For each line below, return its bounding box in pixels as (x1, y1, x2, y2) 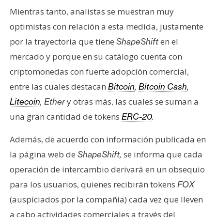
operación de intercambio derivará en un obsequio (10, 163, 205, 175)
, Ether (40, 96, 65, 107)
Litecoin (10, 96, 40, 107)
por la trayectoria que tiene (10, 35, 116, 47)
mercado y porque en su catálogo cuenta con (10, 50, 182, 62)
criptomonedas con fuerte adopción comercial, (10, 65, 189, 77)
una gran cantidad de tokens (10, 110, 122, 122)
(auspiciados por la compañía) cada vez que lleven (10, 193, 203, 205)
